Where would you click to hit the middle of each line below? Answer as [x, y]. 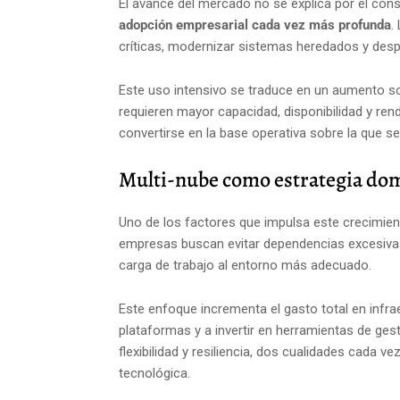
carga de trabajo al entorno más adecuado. [245, 265]
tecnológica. [154, 373]
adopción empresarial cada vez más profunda [255, 25]
